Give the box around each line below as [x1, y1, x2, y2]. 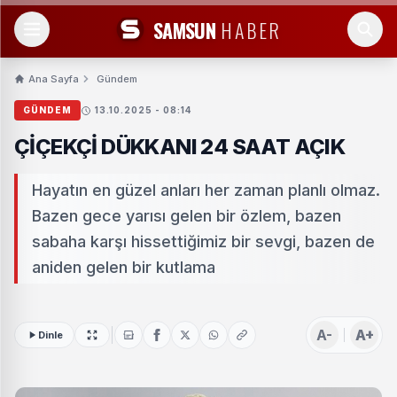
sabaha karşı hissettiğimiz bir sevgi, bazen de [32, 232, 375, 251]
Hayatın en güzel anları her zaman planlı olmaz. [32, 181, 380, 199]
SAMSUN [152, 15, 216, 44]
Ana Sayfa [28, 73, 79, 85]
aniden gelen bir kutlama [32, 258, 215, 276]
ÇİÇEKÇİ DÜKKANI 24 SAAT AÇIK [14, 134, 346, 160]
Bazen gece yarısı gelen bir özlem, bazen [32, 206, 341, 225]
